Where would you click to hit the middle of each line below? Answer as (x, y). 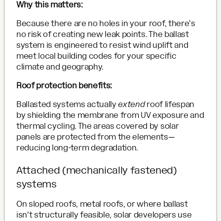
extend (131, 104)
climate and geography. (60, 67)
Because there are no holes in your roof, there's (106, 23)
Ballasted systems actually (67, 104)
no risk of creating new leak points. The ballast (103, 34)
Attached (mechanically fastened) (97, 170)
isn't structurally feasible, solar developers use (104, 215)
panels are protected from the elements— (96, 137)
